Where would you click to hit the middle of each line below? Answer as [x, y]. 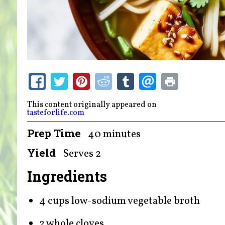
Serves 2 [82, 154]
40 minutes [115, 134]
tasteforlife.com [55, 113]
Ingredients [67, 176]
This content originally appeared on [92, 105]
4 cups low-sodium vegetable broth [119, 201]
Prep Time [54, 133]
